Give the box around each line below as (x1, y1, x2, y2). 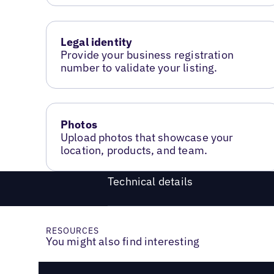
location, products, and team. (60, 143, 208, 157)
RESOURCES (45, 225, 100, 237)
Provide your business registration (60, 47, 234, 62)
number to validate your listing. (60, 60, 218, 75)
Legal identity (60, 34, 133, 49)
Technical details (108, 174, 193, 188)
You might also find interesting (45, 234, 200, 249)
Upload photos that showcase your (60, 130, 234, 144)
